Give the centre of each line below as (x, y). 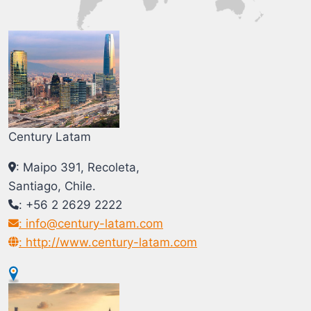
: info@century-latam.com (91, 224)
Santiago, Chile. (52, 186)
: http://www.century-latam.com (108, 243)
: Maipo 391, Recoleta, (78, 168)
